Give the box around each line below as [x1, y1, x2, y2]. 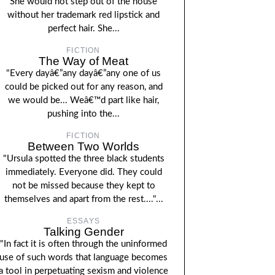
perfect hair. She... [47, 24, 120, 33]
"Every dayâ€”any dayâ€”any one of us [6, 69, 161, 78]
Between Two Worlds [28, 140, 139, 153]
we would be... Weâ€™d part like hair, [8, 96, 159, 105]
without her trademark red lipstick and [7, 10, 160, 20]
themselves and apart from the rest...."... [4, 195, 163, 204]
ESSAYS [66, 217, 101, 225]
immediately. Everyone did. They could [5, 168, 162, 177]
